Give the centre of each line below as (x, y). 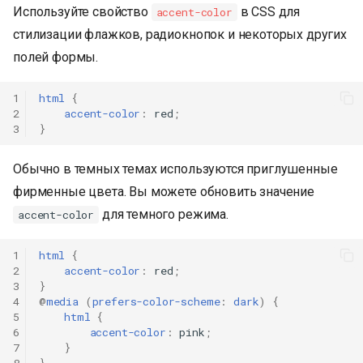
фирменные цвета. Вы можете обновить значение (164, 192)
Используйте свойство (82, 12)
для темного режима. (164, 215)
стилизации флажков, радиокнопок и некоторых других (180, 35)
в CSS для (269, 12)
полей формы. (56, 58)
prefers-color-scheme (156, 301)
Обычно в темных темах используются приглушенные (175, 169)
